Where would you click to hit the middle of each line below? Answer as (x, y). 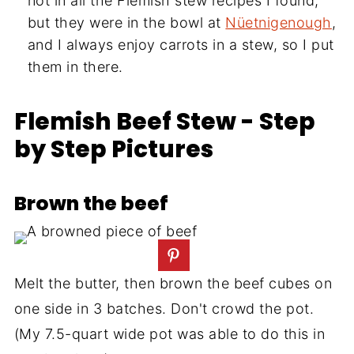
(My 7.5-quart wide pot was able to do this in (169, 334)
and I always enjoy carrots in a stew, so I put (181, 45)
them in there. (75, 67)
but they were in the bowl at (126, 23)
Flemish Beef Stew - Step (164, 122)
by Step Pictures (113, 149)
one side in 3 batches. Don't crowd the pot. (164, 309)
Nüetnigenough (279, 23)
